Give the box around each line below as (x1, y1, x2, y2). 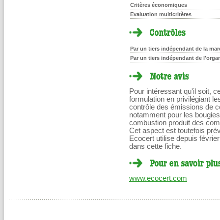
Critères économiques (130, 2, 187, 8)
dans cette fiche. (129, 142, 182, 150)
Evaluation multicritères (130, 11, 192, 17)
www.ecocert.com (129, 174, 187, 182)
